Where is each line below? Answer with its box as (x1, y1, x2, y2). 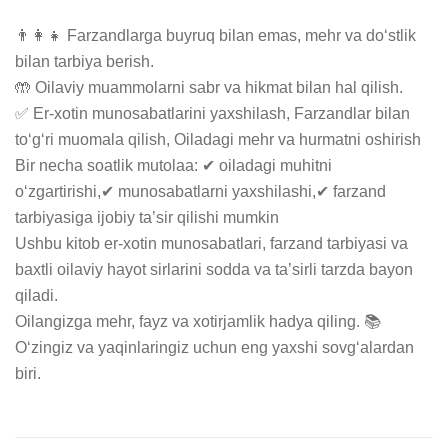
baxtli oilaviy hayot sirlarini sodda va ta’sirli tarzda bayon (15, 261, 413, 279)
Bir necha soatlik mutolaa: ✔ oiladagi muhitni (15, 157, 332, 175)
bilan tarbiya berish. (15, 53, 154, 71)
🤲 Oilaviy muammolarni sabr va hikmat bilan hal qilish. (15, 79, 403, 97)
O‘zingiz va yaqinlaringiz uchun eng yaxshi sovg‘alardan (15, 339, 414, 357)
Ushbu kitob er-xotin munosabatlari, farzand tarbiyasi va (15, 235, 408, 253)
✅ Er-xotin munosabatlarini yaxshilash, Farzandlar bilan (15, 105, 410, 123)
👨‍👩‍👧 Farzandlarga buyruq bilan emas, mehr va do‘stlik (15, 27, 416, 45)
